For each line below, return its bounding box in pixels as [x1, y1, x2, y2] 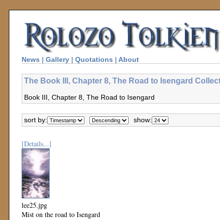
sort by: [24, 116, 47, 124]
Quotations [75, 55, 113, 63]
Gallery [46, 55, 69, 63]
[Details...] [22, 139, 52, 148]
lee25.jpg [22, 200, 47, 210]
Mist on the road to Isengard [22, 210, 100, 219]
